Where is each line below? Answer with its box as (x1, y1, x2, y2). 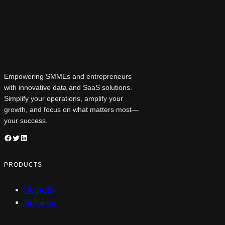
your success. (4, 116, 48, 125)
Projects (24, 185, 53, 195)
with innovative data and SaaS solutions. (4, 83, 132, 91)
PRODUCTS (4, 161, 42, 169)
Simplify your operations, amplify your (4, 94, 123, 102)
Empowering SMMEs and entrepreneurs (4, 72, 132, 80)
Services (24, 198, 55, 207)
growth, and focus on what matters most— (4, 105, 139, 114)
